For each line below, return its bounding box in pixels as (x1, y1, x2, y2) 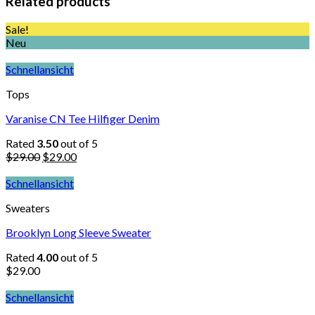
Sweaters (6, 201, 50, 215)
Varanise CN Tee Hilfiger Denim (6, 112, 160, 126)
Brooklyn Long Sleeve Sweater (6, 226, 151, 240)
